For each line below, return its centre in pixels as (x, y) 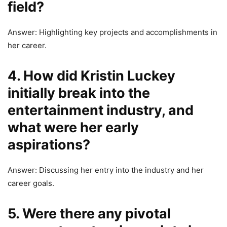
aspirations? (49, 145)
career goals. (31, 183)
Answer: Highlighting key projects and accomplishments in (112, 32)
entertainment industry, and (101, 110)
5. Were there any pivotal (89, 214)
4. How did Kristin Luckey (91, 76)
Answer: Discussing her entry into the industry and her (106, 170)
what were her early (73, 128)
